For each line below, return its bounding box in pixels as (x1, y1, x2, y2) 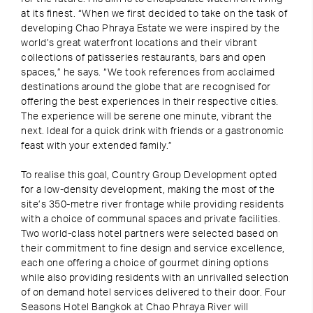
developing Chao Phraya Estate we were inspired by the (21, 24, 280, 34)
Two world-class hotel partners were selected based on (21, 229, 279, 239)
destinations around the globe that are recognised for (21, 82, 271, 92)
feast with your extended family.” (21, 141, 173, 151)
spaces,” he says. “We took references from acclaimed (21, 68, 275, 78)
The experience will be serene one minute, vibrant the (21, 112, 272, 122)
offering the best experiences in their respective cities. (21, 97, 279, 107)
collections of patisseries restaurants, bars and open (21, 53, 266, 63)
